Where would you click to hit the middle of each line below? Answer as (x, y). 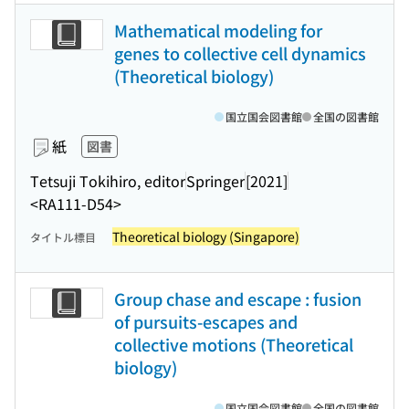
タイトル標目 (63, 237)
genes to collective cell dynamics (240, 53)
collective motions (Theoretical (234, 344)
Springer (215, 180)
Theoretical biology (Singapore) (206, 236)
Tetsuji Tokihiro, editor (108, 180)
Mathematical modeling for (218, 30)
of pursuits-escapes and (206, 321)
